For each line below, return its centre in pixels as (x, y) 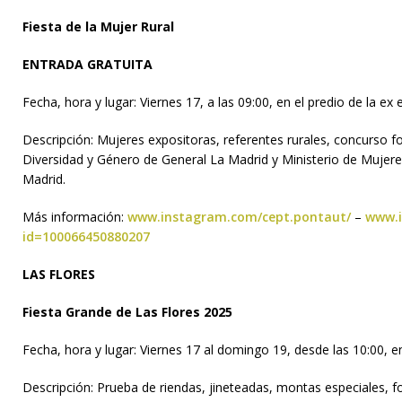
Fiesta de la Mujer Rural (98, 26)
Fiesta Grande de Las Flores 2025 (127, 311)
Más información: (73, 216)
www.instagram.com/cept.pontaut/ (237, 216)
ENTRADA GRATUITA (87, 64)
